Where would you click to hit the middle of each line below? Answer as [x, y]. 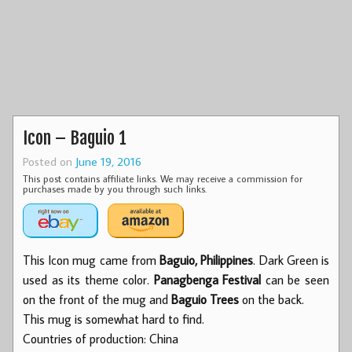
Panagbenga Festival [207, 279]
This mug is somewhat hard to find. [114, 319]
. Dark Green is [291, 260]
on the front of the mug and [97, 299]
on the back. [271, 299]
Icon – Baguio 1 [75, 137]
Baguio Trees [205, 299]
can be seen [295, 279]
